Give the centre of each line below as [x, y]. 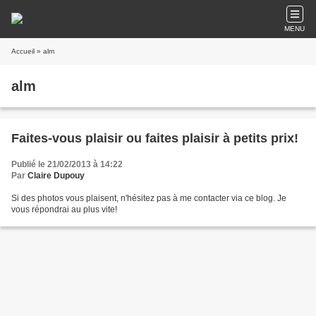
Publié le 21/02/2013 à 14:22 [67, 164]
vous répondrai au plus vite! [64, 209]
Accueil [23, 51]
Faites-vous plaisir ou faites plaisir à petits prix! [155, 138]
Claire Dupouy [56, 176]
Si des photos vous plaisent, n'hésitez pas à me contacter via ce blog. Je [149, 198]
